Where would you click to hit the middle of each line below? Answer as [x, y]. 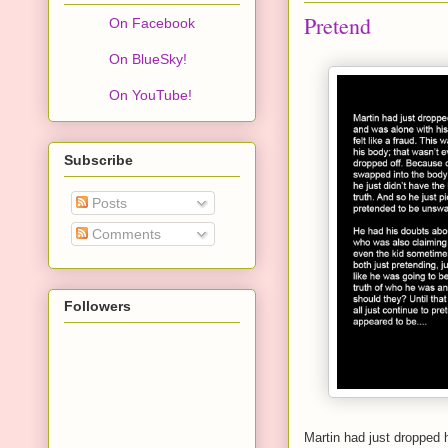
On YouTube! [150, 95]
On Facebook [152, 23]
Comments [124, 233]
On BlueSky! [148, 59]
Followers [97, 306]
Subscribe [98, 159]
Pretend [337, 25]
